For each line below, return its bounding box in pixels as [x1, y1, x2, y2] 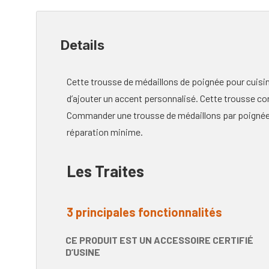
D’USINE [65, 246, 100, 258]
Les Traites [67, 162, 144, 180]
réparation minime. [67, 126, 143, 138]
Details [61, 37, 104, 53]
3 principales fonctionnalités [67, 205, 222, 219]
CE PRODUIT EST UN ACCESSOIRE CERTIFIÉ [65, 234, 253, 246]
